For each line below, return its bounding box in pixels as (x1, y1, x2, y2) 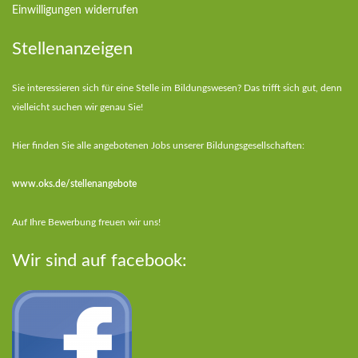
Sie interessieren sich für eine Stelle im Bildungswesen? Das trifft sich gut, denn (12, 83, 342, 93)
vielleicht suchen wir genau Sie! (12, 102, 143, 113)
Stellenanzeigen (12, 40, 133, 58)
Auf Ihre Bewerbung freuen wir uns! (12, 217, 161, 228)
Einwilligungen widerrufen (12, 5, 138, 17)
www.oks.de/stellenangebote (12, 179, 137, 189)
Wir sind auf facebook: (12, 252, 187, 270)
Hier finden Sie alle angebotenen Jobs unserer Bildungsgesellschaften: (12, 141, 304, 151)
